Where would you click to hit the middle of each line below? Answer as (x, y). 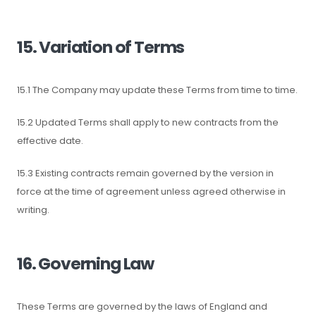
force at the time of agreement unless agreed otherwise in (151, 192)
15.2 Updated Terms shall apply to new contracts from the (148, 122)
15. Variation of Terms (101, 47)
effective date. (50, 141)
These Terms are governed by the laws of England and (142, 306)
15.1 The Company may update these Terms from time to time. (157, 90)
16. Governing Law (86, 263)
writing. (33, 210)
